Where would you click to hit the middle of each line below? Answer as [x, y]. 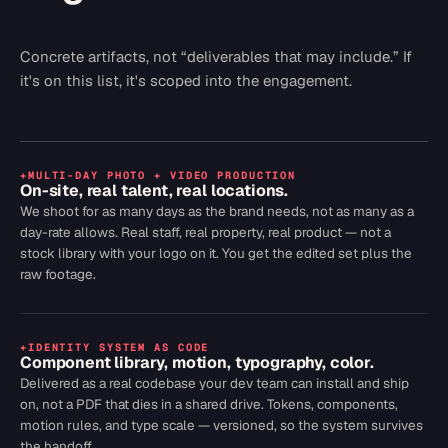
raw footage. [58, 274]
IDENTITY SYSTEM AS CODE [118, 347]
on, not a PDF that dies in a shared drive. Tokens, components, [209, 404]
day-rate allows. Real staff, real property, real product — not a [205, 232]
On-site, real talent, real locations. [154, 190]
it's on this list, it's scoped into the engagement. [186, 80]
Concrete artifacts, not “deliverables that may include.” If [216, 56]
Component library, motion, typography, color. [197, 362]
